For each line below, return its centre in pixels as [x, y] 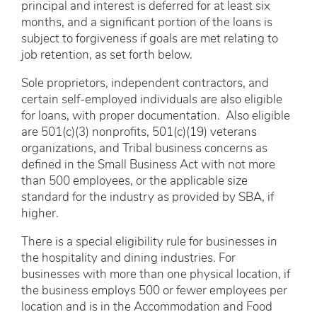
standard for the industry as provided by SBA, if [148, 197]
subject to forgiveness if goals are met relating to [150, 39]
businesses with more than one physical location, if [156, 275]
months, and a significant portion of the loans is [147, 23]
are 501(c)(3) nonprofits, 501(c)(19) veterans [139, 132]
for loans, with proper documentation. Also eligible [156, 116]
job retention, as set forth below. [108, 55]
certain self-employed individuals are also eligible [152, 100]
